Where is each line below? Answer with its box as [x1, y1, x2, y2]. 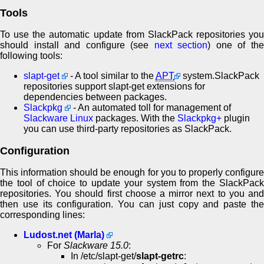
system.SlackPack [180, 71, 259, 81]
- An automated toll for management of [71, 103, 231, 113]
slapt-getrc [136, 251, 184, 262]
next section [154, 40, 208, 51]
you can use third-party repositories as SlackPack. [24, 124, 232, 134]
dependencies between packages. [24, 92, 167, 103]
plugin [222, 113, 250, 124]
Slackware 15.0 [64, 240, 128, 251]
